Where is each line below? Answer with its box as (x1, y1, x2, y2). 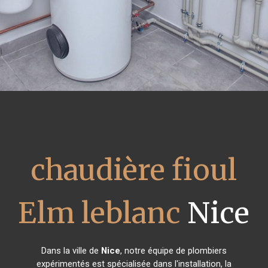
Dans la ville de (41, 245, 101, 256)
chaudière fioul (31, 152, 237, 188)
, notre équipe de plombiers (120, 245, 227, 256)
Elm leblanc (18, 195, 181, 231)
